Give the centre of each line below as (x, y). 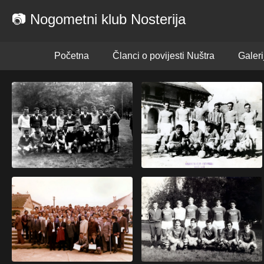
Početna (72, 56)
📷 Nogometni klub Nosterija (99, 19)
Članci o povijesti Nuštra (164, 56)
